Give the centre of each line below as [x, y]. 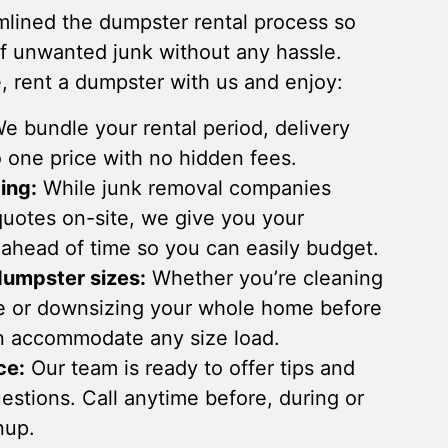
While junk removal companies [184, 188]
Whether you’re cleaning [264, 278]
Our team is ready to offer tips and [190, 368]
